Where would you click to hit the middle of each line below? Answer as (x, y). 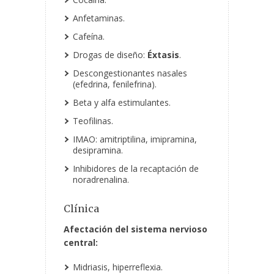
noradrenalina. (101, 180)
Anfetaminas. (99, 18)
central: (81, 243)
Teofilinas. (93, 121)
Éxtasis (163, 55)
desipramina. (98, 150)
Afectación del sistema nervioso (135, 229)
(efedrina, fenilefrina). (115, 84)
